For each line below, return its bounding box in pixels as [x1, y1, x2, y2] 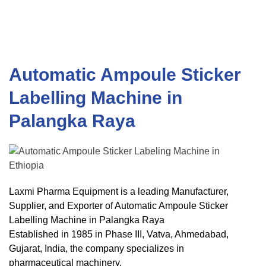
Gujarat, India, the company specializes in [9, 243, 184, 254]
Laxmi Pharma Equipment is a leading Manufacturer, [9, 186, 229, 197]
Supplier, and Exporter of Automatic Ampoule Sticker [9, 201, 228, 211]
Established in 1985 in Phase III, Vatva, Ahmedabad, [9, 229, 229, 239]
